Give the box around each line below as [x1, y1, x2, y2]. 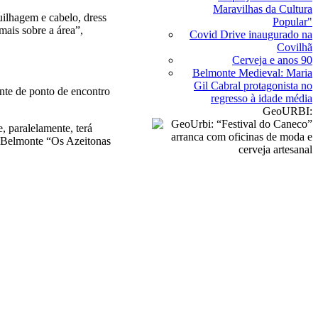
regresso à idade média [211, 92, 312, 104]
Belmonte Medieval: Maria [192, 67, 312, 79]
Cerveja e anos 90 [232, 54, 312, 66]
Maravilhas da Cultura [213, 3, 312, 15]
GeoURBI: [263, 105, 312, 117]
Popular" [273, 16, 312, 28]
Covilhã [277, 41, 312, 53]
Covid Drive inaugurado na [190, 28, 312, 40]
